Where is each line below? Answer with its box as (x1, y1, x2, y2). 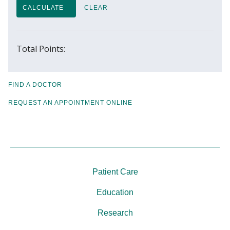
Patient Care (92, 167, 138, 176)
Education (97, 187, 133, 197)
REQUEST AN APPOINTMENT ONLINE (8, 99, 132, 106)
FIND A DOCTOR (8, 81, 62, 88)
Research (97, 208, 133, 217)
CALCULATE (23, 4, 64, 11)
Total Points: (16, 43, 65, 54)
